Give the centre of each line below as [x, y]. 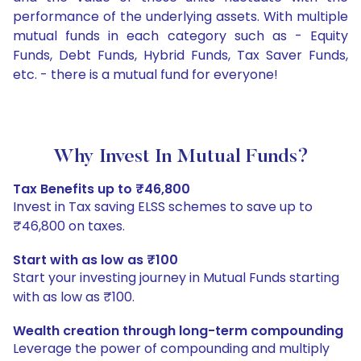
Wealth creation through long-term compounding [178, 331]
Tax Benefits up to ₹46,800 [102, 189]
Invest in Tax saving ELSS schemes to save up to [163, 207]
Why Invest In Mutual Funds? [180, 158]
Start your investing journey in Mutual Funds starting [176, 278]
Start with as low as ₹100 [95, 260]
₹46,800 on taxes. [69, 226]
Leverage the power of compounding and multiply [171, 349]
